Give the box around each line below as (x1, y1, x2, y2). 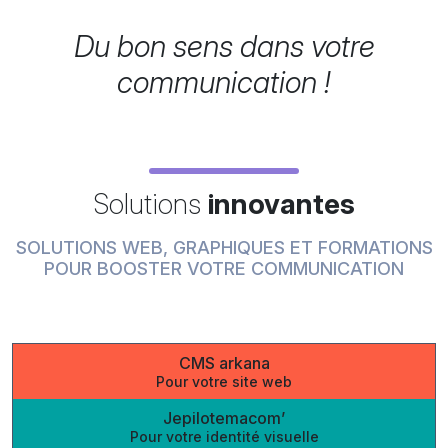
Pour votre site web (156, 372, 292, 390)
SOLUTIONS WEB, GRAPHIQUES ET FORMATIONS (15, 236, 433, 258)
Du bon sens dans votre (73, 27, 375, 64)
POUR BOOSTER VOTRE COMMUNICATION (44, 257, 404, 279)
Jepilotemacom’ (163, 407, 285, 428)
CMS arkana (178, 352, 270, 373)
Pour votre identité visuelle (129, 427, 319, 445)
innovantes (208, 186, 355, 221)
